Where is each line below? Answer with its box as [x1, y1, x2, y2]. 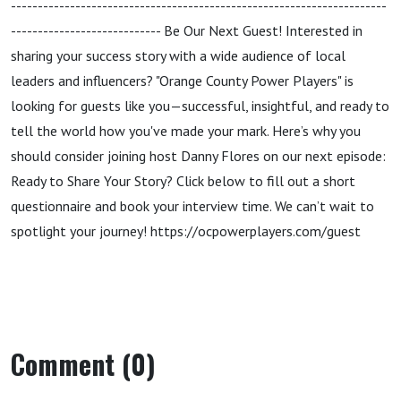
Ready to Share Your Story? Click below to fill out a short [11, 172, 355, 190]
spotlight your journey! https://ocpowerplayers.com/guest [11, 222, 361, 240]
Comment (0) [11, 344, 156, 384]
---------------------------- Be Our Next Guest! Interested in [11, 21, 363, 39]
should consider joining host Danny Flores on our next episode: [11, 147, 386, 165]
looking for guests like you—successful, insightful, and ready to [11, 97, 389, 115]
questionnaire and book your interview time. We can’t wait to [11, 197, 374, 215]
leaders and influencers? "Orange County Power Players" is [11, 72, 354, 90]
